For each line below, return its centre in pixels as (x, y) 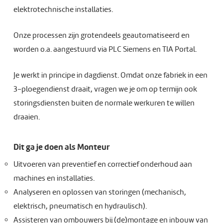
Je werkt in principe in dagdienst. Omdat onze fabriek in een (110, 75)
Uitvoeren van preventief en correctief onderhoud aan (103, 164)
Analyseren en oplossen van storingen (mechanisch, (100, 192)
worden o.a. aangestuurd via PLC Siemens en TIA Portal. (105, 49)
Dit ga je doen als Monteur (61, 147)
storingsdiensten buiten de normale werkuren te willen (104, 103)
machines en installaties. (54, 178)
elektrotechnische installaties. (63, 9)
